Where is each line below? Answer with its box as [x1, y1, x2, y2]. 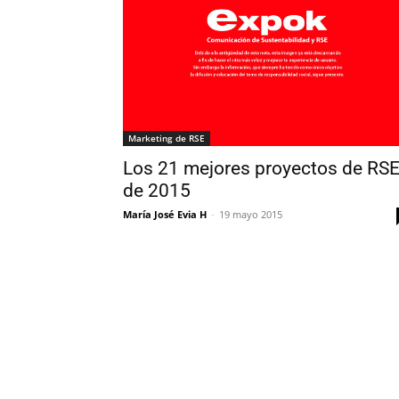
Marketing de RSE [128, 132, 205, 145]
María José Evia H [123, 208, 207, 222]
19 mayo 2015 [219, 208, 282, 222]
